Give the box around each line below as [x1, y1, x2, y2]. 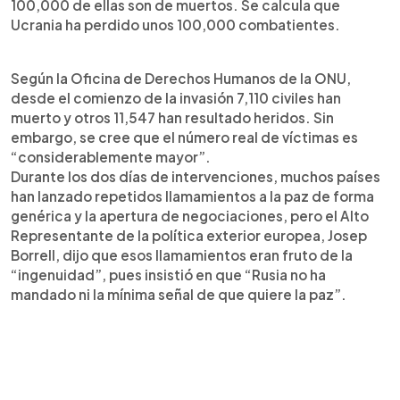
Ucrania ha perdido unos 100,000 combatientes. [11, 15, 340, 33]
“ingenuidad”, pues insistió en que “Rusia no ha [11, 265, 326, 283]
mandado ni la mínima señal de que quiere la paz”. [11, 285, 346, 303]
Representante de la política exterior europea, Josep [11, 226, 367, 244]
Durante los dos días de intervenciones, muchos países [11, 167, 380, 185]
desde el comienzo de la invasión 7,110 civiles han [11, 88, 341, 106]
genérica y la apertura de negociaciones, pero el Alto [11, 206, 369, 224]
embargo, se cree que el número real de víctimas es [11, 128, 358, 146]
